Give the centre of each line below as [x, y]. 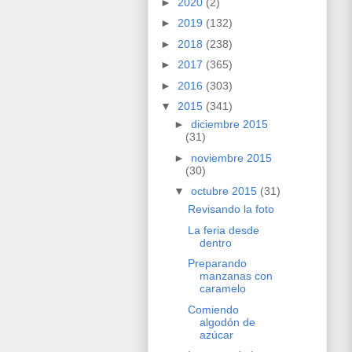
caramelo [222, 289]
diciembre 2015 [229, 125]
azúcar [216, 334]
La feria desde [223, 230]
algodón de [227, 322]
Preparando [217, 264]
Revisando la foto [231, 209]
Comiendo [213, 309]
